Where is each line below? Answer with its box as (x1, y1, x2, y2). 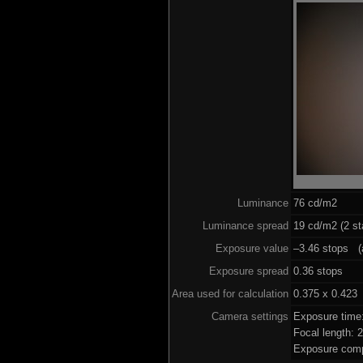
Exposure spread (208, 264, 288, 277)
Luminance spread (202, 219, 288, 232)
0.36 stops (293, 264, 343, 277)
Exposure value (215, 241, 288, 254)
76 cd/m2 (293, 196, 337, 209)
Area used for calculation (171, 287, 288, 300)
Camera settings (211, 310, 288, 322)
